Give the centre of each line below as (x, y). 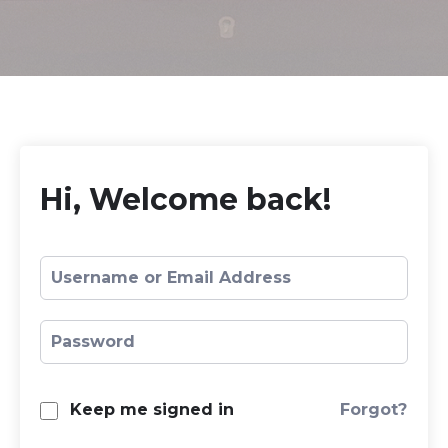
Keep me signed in (152, 409)
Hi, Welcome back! (185, 199)
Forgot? (373, 409)
